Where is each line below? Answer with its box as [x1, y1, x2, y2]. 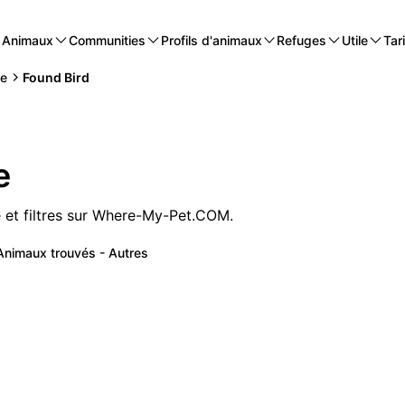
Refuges [277, 32, 327, 48]
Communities [68, 32, 146, 48]
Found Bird [23, 69, 90, 85]
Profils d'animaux [160, 32, 262, 48]
